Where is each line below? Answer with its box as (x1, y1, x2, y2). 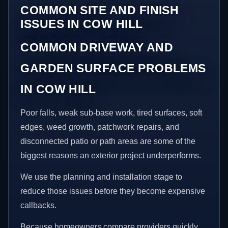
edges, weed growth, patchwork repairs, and (20, 123, 180, 132)
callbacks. (20, 201, 57, 210)
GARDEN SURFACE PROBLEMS (20, 62, 206, 75)
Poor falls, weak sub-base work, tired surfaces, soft (20, 108, 203, 118)
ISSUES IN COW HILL (20, 17, 143, 31)
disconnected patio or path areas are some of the (20, 137, 196, 146)
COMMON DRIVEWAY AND (20, 41, 174, 54)
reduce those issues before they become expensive (20, 187, 206, 196)
